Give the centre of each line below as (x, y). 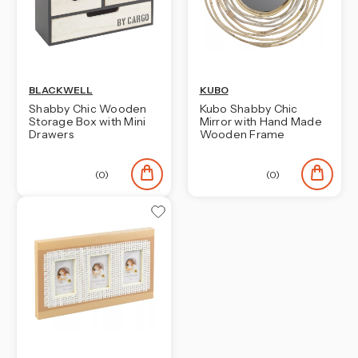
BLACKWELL (61, 90)
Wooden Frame (242, 135)
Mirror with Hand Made (261, 122)
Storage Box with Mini (88, 122)
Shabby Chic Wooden (88, 109)
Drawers (51, 135)
